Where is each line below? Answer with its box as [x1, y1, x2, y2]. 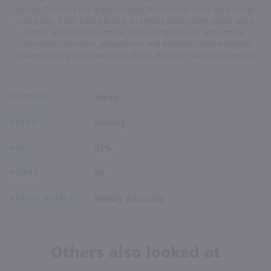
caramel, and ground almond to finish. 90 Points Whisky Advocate [17, 48, 254, 63]
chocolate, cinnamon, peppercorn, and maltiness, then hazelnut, [19, 37, 252, 51]
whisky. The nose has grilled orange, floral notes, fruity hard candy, [15, 2, 256, 17]
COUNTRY [10, 90, 48, 103]
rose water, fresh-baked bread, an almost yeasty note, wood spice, [16, 14, 255, 28]
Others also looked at [51, 242, 220, 262]
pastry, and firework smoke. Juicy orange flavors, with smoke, [25, 25, 246, 40]
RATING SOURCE [10, 192, 74, 205]
